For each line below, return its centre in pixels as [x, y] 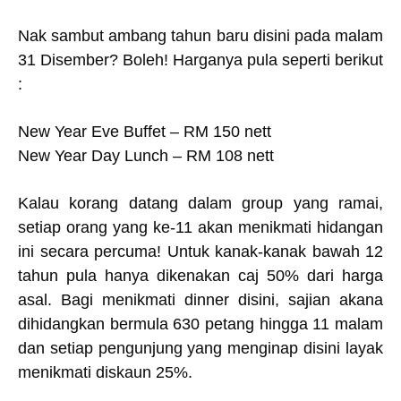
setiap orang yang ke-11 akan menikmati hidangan [200, 227]
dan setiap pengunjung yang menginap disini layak [200, 348]
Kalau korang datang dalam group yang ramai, [200, 203]
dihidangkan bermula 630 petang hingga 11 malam [200, 324]
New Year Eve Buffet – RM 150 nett [145, 132]
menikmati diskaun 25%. [107, 372]
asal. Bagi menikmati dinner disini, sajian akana [200, 300]
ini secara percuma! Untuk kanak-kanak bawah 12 [200, 252]
